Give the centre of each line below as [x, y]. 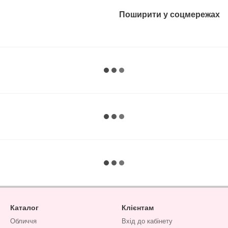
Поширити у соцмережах [169, 14]
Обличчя [23, 221]
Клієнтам [138, 208]
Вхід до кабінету [147, 221]
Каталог [24, 208]
